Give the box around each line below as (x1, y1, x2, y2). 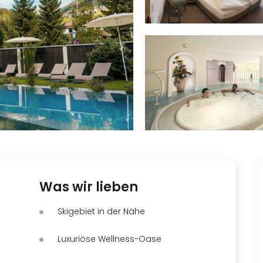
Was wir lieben (39, 177, 138, 196)
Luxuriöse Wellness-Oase (58, 232, 161, 245)
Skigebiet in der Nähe (58, 205, 145, 217)
